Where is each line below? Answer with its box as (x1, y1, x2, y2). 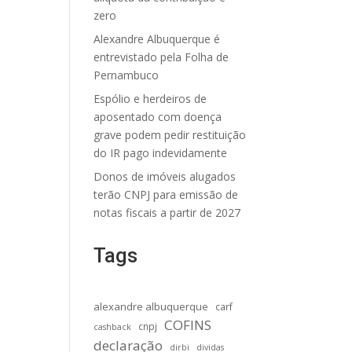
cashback (93, 321, 132, 332)
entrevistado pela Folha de (93, 49, 229, 64)
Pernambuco (93, 68, 159, 82)
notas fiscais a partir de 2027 (93, 205, 241, 220)
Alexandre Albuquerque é (93, 31, 221, 46)
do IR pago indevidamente (93, 145, 228, 160)
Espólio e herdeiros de (93, 91, 207, 106)
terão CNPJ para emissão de (93, 187, 239, 202)
